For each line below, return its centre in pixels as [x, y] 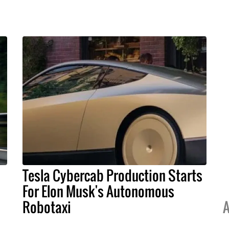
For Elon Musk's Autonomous [98, 191]
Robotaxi [47, 207]
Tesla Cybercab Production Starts [112, 176]
